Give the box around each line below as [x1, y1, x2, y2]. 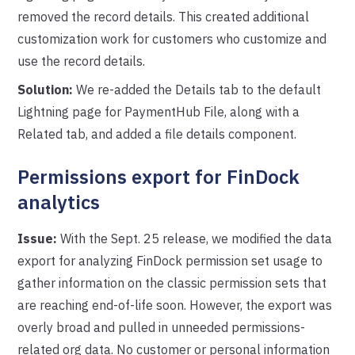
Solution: [17, 82, 74, 97]
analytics [17, 189, 101, 215]
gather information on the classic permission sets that [17, 275, 327, 291]
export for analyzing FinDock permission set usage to [17, 253, 323, 269]
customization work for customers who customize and [17, 31, 327, 47]
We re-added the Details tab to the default [73, 82, 322, 97]
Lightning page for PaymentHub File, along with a [17, 104, 300, 120]
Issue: [17, 231, 58, 246]
